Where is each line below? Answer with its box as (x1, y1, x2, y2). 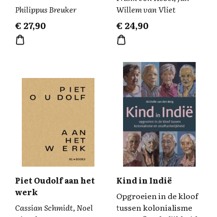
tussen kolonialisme (116, 201, 192, 213)
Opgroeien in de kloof (116, 190, 198, 201)
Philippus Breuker (15, 3, 77, 15)
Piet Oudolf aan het (15, 174, 95, 186)
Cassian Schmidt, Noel (15, 201, 93, 213)
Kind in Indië (116, 174, 172, 186)
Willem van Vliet (116, 3, 175, 15)
